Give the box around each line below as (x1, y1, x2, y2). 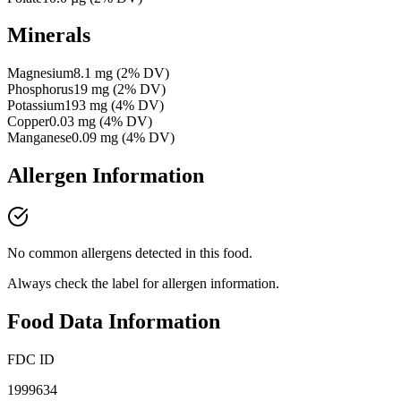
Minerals (7, 23, 90, 47)
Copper (7, 114, 49, 130)
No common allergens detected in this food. (7, 245, 252, 261)
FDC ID (7, 352, 55, 367)
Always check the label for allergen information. (7, 276, 279, 292)
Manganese (7, 130, 72, 146)
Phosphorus (7, 81, 73, 98)
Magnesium (7, 65, 73, 81)
